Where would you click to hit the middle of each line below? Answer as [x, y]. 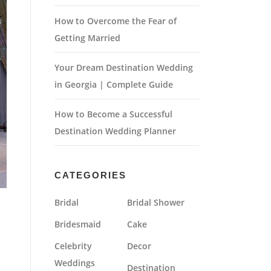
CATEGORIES [90, 175]
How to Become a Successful [113, 114]
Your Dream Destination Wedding [124, 67]
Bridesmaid [78, 224]
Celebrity [73, 246]
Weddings [75, 263]
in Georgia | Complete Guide [114, 84]
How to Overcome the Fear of [116, 21]
